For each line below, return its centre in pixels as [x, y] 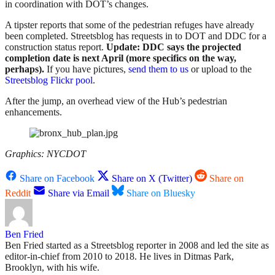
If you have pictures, [87, 69]
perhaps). [26, 69]
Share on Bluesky [161, 193]
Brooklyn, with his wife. [52, 268]
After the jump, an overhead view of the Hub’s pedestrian [116, 101]
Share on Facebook [57, 179]
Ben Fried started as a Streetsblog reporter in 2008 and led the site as [137, 246]
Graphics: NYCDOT [45, 154]
